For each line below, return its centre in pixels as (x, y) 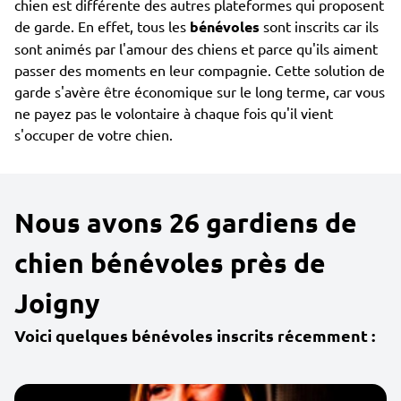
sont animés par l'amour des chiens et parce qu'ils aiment (196, 48)
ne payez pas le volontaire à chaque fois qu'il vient (174, 113)
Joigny (57, 303)
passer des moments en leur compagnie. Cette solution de (200, 70)
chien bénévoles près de (170, 263)
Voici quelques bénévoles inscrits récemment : (195, 335)
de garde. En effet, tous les (102, 26)
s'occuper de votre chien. (94, 134)
